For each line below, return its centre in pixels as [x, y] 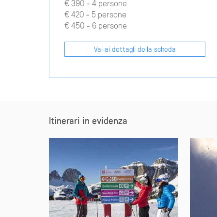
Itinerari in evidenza [88, 120]
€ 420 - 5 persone [96, 14]
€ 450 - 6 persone [96, 25]
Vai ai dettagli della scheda [135, 49]
